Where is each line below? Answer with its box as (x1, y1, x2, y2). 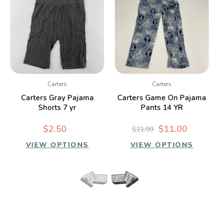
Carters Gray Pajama (21, 93, 94, 103)
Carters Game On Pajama (117, 93, 206, 103)
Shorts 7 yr (38, 103, 76, 113)
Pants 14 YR (141, 103, 183, 113)
